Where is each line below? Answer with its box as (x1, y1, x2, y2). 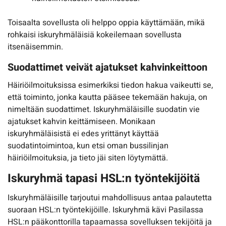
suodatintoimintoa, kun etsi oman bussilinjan (8, 140, 168, 152)
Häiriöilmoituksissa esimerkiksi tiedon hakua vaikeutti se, (8, 79, 213, 92)
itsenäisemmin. (8, 41, 63, 53)
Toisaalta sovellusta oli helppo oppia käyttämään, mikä (8, 17, 205, 29)
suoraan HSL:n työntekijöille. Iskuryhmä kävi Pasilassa (8, 203, 203, 216)
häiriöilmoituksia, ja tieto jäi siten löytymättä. (8, 152, 168, 164)
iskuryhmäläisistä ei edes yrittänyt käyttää (8, 128, 159, 140)
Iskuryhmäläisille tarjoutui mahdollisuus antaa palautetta (8, 191, 212, 204)
